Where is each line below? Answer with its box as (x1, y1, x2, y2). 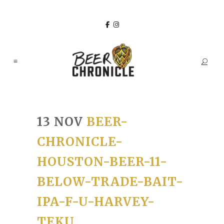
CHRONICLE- (37, 134, 123, 149)
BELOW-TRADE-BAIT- (37, 174, 183, 189)
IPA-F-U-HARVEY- (37, 194, 155, 209)
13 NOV (37, 114, 83, 129)
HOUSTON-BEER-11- (37, 154, 167, 169)
